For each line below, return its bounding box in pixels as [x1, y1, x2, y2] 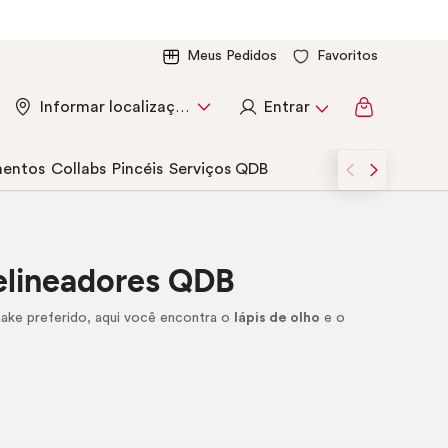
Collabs [51, 161, 106, 177]
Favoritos [317, 49, 378, 63]
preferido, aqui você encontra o [23, 311, 235, 325]
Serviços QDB [169, 161, 268, 177]
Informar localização [175, 100, 189, 115]
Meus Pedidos [187, 49, 277, 63]
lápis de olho [234, 311, 321, 325]
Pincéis [112, 161, 163, 177]
